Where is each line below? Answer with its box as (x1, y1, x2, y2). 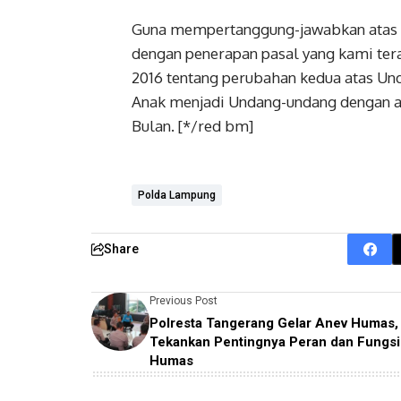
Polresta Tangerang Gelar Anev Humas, (149, 315, 398, 331)
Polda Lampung (138, 189, 216, 201)
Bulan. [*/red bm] (132, 116, 253, 135)
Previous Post (149, 294, 218, 307)
